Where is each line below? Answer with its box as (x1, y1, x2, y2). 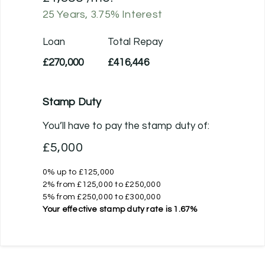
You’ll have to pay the (42, 120, 142, 131)
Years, (54, 8, 91, 20)
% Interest (110, 8, 163, 20)
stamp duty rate (99, 205, 164, 214)
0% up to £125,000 (42, 167, 115, 176)
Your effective (42, 205, 99, 214)
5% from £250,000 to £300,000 (42, 192, 161, 201)
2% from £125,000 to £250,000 (42, 180, 161, 189)
